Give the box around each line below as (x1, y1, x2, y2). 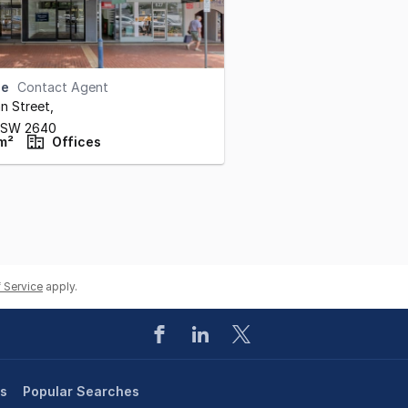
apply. (46, 280, 77, 293)
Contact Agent (17, 79, 108, 95)
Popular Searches (22, 383, 139, 399)
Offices (52, 134, 101, 149)
